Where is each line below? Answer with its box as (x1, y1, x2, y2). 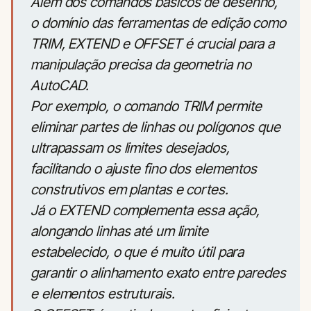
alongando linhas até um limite (31, 223, 208, 239)
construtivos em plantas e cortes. (31, 181, 228, 198)
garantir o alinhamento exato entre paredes (31, 264, 286, 281)
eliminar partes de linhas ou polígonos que (31, 119, 280, 135)
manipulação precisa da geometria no (31, 56, 251, 73)
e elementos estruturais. (31, 285, 175, 302)
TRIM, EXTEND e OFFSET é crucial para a (31, 35, 275, 52)
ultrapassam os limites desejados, (31, 140, 230, 156)
